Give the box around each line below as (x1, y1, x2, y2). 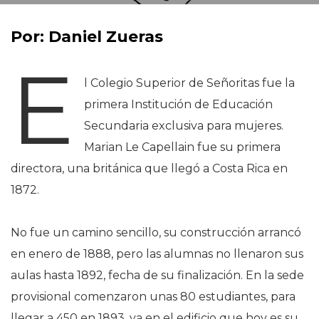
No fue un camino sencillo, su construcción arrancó (11, 226, 301, 239)
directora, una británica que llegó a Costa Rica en (11, 162, 288, 175)
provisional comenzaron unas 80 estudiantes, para (11, 290, 296, 303)
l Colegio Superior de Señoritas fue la (84, 76, 296, 90)
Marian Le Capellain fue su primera (84, 140, 281, 154)
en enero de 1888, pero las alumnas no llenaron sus (11, 247, 303, 261)
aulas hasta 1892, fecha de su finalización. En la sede (11, 268, 304, 282)
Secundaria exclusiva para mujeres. (84, 119, 284, 132)
